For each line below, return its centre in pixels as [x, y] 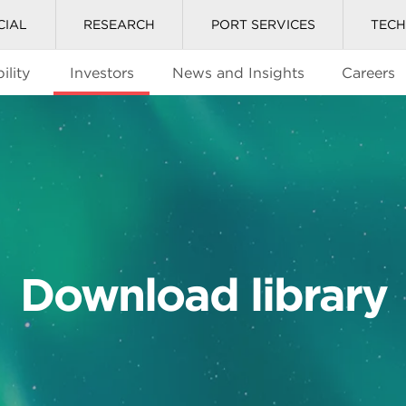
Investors [101, 72]
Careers [368, 72]
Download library [203, 295]
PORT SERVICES [263, 24]
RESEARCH [119, 24]
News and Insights [238, 72]
